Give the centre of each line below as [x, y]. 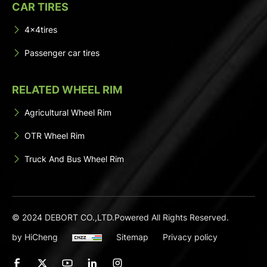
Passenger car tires [62, 52]
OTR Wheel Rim [55, 135]
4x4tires [41, 29]
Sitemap [132, 237]
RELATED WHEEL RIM [67, 89]
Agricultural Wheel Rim [68, 112]
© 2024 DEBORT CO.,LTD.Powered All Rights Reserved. [120, 217]
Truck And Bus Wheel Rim [74, 159]
